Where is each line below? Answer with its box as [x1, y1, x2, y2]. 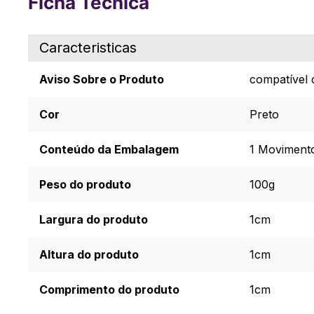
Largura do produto [39, 212, 148, 226]
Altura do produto [39, 247, 139, 261]
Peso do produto [39, 177, 131, 191]
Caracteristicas [39, 39, 137, 56]
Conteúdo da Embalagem [39, 142, 179, 156]
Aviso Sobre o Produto [39, 72, 164, 86]
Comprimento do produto [39, 282, 179, 296]
